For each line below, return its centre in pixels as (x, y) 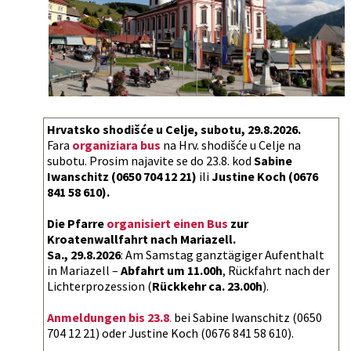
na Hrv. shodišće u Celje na (231, 145)
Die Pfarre (77, 223)
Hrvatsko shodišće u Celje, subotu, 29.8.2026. (174, 129)
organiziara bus (116, 145)
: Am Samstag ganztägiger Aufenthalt (223, 254)
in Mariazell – (84, 270)
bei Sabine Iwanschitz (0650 (247, 317)
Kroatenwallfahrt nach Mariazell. (141, 239)
